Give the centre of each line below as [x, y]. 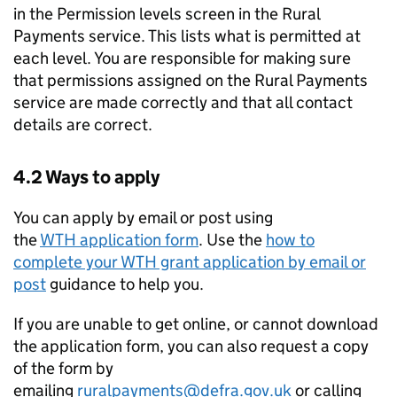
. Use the [232, 240]
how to [290, 240]
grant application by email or [261, 262]
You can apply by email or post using [143, 218]
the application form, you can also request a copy [191, 346]
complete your [67, 262]
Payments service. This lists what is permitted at [187, 36]
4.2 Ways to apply [86, 177]
